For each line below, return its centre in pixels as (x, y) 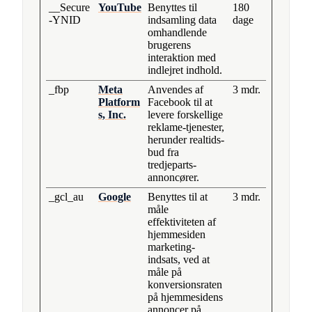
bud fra (163, 153)
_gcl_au (66, 197)
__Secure (69, 8)
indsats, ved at (179, 260)
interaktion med (182, 58)
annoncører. (173, 178)
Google (115, 197)
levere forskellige (185, 115)
